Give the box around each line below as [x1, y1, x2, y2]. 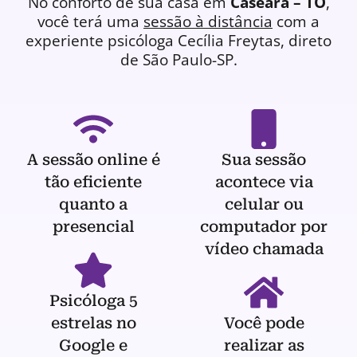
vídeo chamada [204, 240, 324, 259]
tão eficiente [45, 173, 142, 192]
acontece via [214, 173, 313, 192]
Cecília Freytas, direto [174, 30, 331, 52]
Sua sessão [222, 151, 306, 170]
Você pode [223, 313, 304, 332]
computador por [200, 218, 328, 237]
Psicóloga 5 [49, 291, 138, 310]
